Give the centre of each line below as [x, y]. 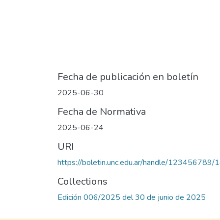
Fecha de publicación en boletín [128, 77]
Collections [82, 182]
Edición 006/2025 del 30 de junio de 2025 [132, 198]
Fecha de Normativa [102, 112]
